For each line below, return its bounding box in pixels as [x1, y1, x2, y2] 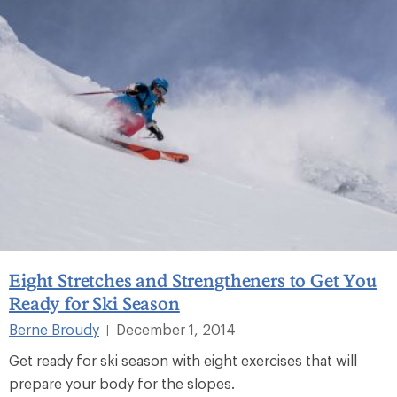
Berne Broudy [9, 320, 99, 338]
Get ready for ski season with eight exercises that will [9, 351, 357, 369]
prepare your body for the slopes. [9, 374, 235, 392]
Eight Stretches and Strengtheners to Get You [9, 269, 377, 291]
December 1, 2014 [116, 320, 236, 338]
